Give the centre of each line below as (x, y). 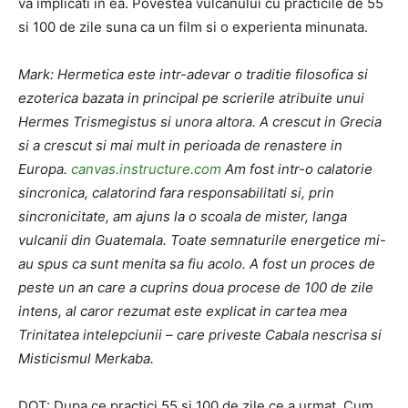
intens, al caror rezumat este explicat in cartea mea (183, 311)
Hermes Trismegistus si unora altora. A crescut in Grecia (200, 122)
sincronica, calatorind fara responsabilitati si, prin (176, 193)
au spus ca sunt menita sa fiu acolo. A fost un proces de (197, 264)
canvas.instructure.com (146, 169)
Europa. (45, 169)
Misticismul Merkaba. (86, 358)
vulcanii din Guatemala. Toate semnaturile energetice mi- (202, 240)
